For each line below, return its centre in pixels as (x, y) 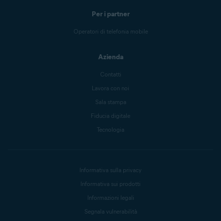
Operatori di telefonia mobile (110, 31)
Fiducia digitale (110, 116)
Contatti (110, 74)
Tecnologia (110, 129)
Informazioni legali (110, 198)
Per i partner (110, 14)
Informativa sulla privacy (110, 170)
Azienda (110, 57)
